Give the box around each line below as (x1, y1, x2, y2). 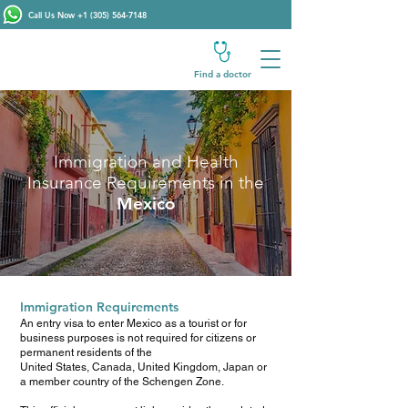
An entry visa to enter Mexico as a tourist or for (20, 317, 247, 330)
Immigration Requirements (20, 299, 178, 315)
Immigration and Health (53, 151, 239, 172)
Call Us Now (28, 9, 77, 20)
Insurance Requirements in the (27, 172, 264, 193)
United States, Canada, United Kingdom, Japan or (20, 361, 267, 373)
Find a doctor (193, 67, 251, 80)
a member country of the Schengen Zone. (20, 375, 224, 388)
